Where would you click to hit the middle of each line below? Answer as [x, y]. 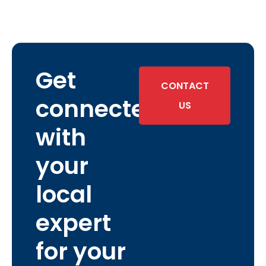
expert [73, 223]
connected [98, 109]
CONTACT [185, 85]
